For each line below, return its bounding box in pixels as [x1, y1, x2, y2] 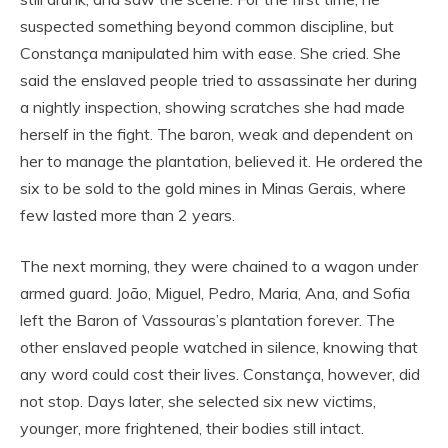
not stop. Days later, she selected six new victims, [20, 390, 376, 411]
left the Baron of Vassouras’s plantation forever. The [20, 309, 395, 330]
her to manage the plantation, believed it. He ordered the [20, 150, 423, 171]
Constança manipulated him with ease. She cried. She [20, 42, 401, 63]
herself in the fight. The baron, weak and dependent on [20, 123, 413, 144]
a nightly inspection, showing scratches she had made [20, 96, 405, 117]
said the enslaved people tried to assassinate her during [20, 69, 417, 90]
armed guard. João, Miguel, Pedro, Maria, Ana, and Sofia [20, 282, 410, 303]
